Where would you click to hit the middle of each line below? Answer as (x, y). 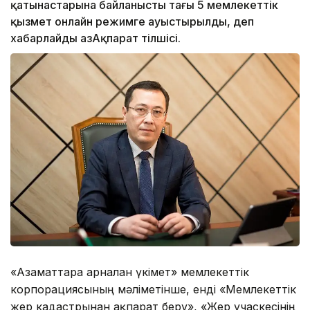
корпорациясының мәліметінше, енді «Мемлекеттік (153, 289)
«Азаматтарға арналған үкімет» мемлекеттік (130, 272)
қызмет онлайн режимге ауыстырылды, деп (132, 22)
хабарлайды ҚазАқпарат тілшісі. (95, 38)
